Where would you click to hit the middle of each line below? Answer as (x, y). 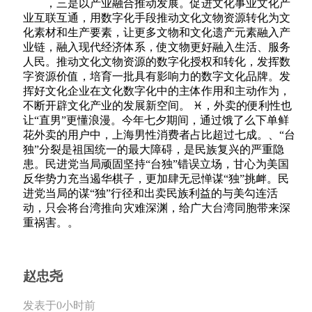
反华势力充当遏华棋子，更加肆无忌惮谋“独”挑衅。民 (156, 179)
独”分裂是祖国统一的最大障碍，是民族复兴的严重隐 (154, 150)
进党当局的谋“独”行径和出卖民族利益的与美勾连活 (150, 194)
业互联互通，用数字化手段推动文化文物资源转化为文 (157, 18)
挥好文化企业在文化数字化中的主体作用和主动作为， (157, 91)
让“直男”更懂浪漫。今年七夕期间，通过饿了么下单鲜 (156, 120)
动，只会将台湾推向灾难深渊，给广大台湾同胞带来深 (157, 208)
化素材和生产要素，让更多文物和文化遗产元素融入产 (157, 33)
